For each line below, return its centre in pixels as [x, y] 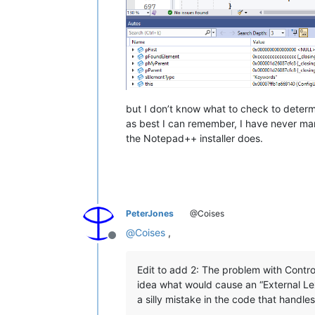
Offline [129, 243]
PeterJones [150, 214]
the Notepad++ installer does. [194, 139]
